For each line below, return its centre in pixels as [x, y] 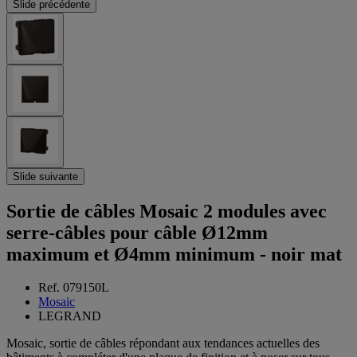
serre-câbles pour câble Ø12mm [137, 232]
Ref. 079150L [74, 288]
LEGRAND [70, 316]
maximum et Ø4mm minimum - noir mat [174, 254]
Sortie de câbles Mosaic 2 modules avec [167, 211]
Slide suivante [45, 176]
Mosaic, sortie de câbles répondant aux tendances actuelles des [163, 343]
